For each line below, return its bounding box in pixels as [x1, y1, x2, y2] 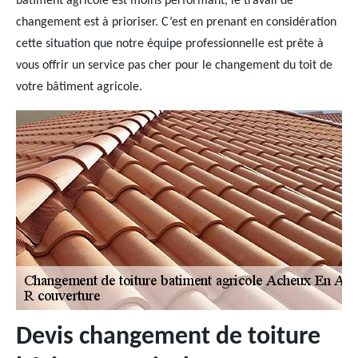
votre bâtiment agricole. [16, 81, 142, 93]
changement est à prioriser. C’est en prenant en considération [16, 16, 336, 29]
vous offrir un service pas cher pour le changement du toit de [16, 59, 332, 72]
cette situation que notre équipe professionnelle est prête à [16, 38, 324, 50]
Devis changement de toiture [16, 324, 320, 350]
